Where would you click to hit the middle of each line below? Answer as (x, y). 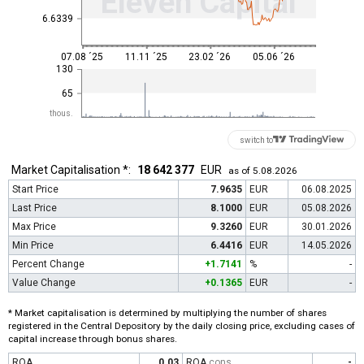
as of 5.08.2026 (263, 171)
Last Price (35, 208)
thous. (61, 113)
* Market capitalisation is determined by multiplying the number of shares (167, 313)
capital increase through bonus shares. (93, 339)
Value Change (44, 283)
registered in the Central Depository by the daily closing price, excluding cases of (182, 326)
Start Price (35, 189)
